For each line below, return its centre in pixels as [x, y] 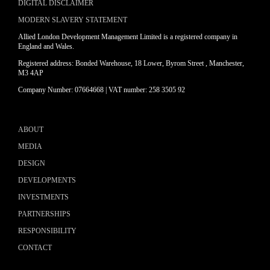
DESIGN [32, 164]
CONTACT [35, 248]
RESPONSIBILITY [47, 231]
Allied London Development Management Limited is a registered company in [128, 37]
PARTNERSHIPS [44, 214]
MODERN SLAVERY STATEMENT [73, 20]
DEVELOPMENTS [47, 181]
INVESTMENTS [43, 197]
